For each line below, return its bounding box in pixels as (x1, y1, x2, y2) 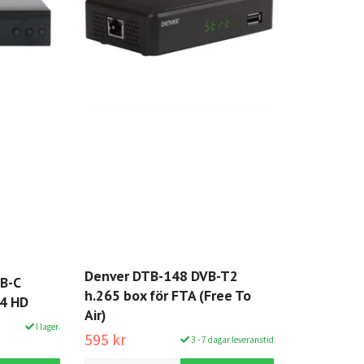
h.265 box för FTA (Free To (84, 286, 251, 305)
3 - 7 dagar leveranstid (189, 333, 274, 345)
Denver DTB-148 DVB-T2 (84, 266, 238, 286)
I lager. (33, 320, 60, 332)
